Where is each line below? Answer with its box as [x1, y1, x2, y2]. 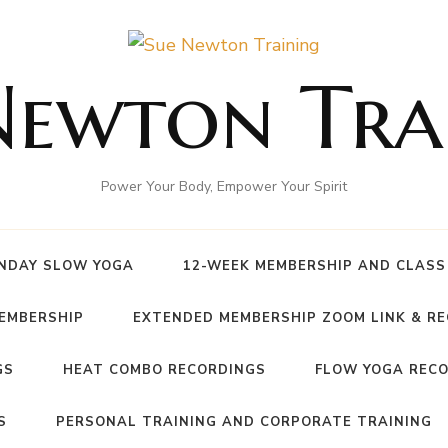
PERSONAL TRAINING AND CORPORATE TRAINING [56, 413, 433, 431]
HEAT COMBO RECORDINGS [63, 361, 267, 379]
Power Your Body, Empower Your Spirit [100, 177, 347, 196]
